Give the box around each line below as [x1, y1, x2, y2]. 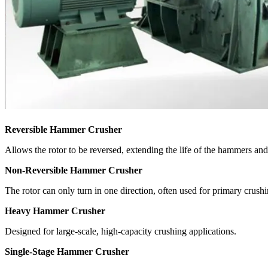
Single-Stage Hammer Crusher [5, 246, 129, 257]
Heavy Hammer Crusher [5, 205, 105, 216]
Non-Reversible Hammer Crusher [5, 165, 142, 175]
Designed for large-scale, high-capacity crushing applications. [5, 226, 236, 236]
